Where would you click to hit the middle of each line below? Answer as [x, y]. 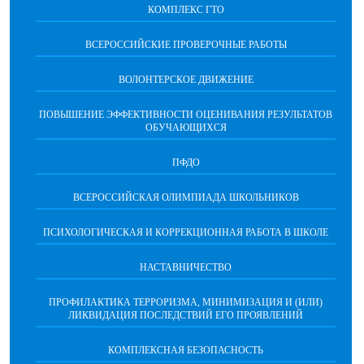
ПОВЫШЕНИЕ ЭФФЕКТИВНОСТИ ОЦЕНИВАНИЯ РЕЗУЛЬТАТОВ [186, 115]
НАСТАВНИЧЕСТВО [186, 267]
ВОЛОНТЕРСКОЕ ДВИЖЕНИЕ [186, 80]
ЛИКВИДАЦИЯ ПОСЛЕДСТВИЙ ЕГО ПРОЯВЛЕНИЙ [186, 315]
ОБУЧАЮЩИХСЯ [186, 128]
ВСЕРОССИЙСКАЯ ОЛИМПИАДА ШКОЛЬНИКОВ [186, 197]
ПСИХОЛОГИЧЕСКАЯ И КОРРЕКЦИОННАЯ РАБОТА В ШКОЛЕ [186, 232]
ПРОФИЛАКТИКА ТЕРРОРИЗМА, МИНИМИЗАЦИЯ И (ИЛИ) [186, 302]
